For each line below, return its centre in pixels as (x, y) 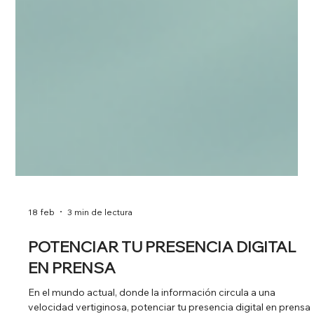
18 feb (42, 240)
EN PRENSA (72, 296)
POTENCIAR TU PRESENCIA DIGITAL (162, 275)
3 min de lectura (100, 240)
